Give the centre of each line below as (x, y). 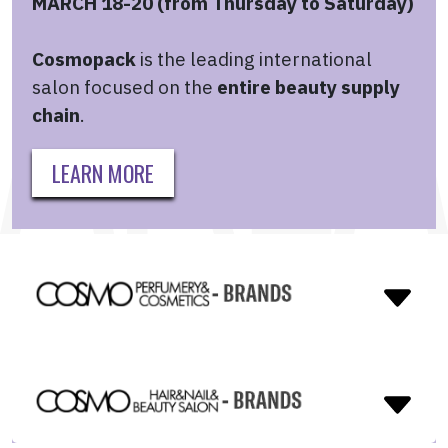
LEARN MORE (103, 173)
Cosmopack (84, 59)
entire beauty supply (308, 87)
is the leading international (254, 59)
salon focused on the (124, 87)
